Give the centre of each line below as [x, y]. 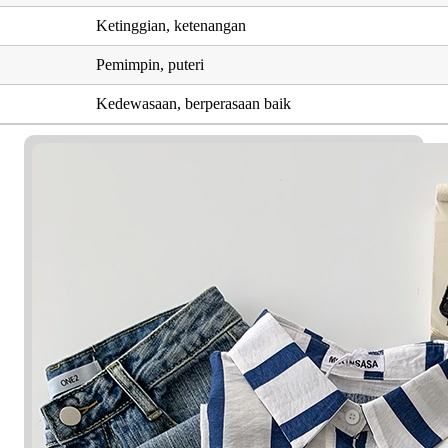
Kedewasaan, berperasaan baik [194, 103]
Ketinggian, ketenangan [171, 25]
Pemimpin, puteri [150, 64]
